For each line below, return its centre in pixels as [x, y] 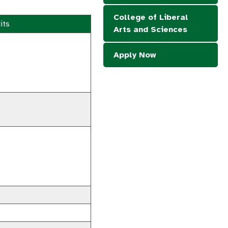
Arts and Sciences [150, 30]
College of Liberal [151, 17]
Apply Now [135, 55]
